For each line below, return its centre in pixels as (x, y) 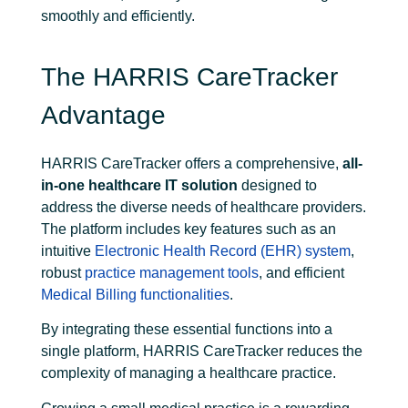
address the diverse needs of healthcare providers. (204, 208)
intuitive (68, 251)
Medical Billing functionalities (135, 295)
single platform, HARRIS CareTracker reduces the (202, 352)
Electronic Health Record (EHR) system (223, 251)
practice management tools (172, 273)
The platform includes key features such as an (189, 229)
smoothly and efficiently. (118, 15)
